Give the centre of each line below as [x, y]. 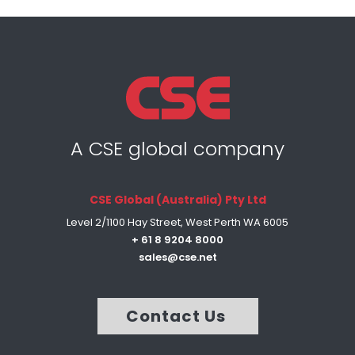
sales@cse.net [177, 257]
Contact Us [177, 316]
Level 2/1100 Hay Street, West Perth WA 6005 [177, 222]
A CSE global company [177, 148]
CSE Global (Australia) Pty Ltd [177, 199]
